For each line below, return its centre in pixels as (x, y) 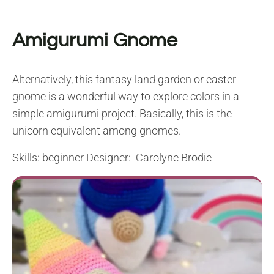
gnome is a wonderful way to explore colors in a (126, 97)
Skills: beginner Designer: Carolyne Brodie (112, 158)
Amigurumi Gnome (95, 41)
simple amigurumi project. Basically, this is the (122, 114)
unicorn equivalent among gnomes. (97, 131)
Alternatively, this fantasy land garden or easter (124, 80)
